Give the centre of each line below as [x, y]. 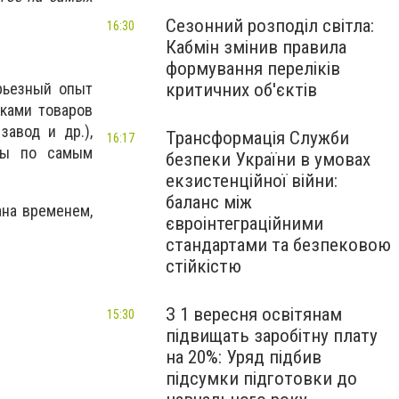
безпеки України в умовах [268, 159]
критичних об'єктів [241, 90]
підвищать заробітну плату [272, 336]
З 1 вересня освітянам [254, 314]
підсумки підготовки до [261, 379]
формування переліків [253, 69]
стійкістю [204, 266]
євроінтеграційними [244, 224]
